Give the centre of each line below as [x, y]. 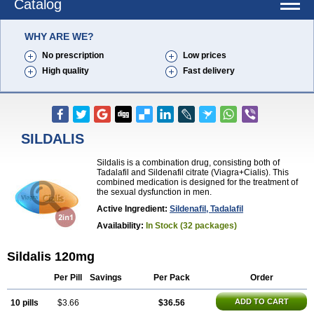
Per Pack [172, 278]
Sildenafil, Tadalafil [206, 209]
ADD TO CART [261, 301]
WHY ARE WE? [59, 36]
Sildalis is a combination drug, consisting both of [188, 163]
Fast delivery [209, 71]
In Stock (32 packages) [191, 226]
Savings [106, 278]
